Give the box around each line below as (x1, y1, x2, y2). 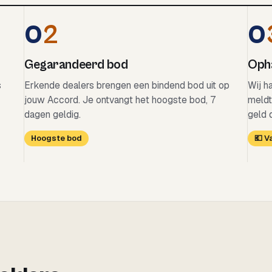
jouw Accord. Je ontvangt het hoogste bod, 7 (24, 93, 216, 106)
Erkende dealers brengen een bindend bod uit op (24, 79, 229, 92)
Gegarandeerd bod (24, 58, 128, 72)
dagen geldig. (24, 108, 81, 121)
